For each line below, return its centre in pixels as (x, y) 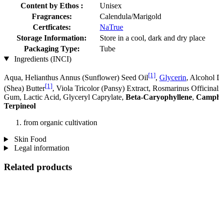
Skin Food (29, 139)
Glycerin (173, 77)
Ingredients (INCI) (42, 59)
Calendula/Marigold (131, 16)
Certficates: (52, 27)
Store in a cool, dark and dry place (153, 38)
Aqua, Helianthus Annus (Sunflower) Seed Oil (76, 77)
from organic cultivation (60, 123)
